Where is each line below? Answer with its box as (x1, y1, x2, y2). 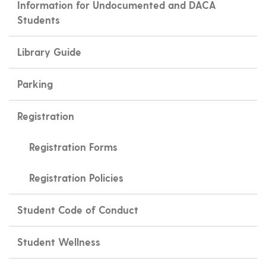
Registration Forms (28, 141, 118, 153)
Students (17, 14, 60, 26)
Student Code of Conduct (17, 204, 138, 216)
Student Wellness (17, 236, 100, 248)
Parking (17, 78, 53, 90)
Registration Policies (28, 172, 123, 183)
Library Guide (17, 46, 81, 58)
